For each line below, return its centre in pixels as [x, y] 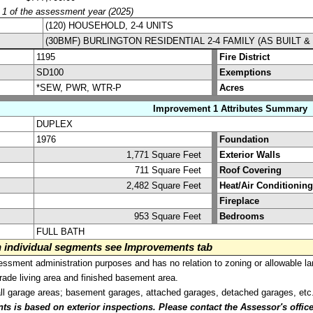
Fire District [245, 57]
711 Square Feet [172, 170]
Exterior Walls [250, 154]
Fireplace [239, 201]
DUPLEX [54, 124]
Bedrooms [242, 216]
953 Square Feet [172, 216]
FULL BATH [60, 231]
